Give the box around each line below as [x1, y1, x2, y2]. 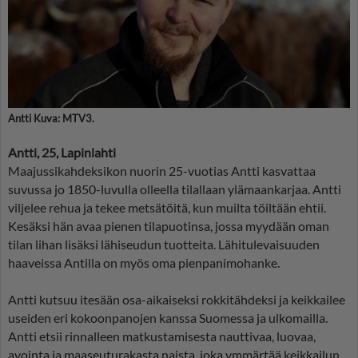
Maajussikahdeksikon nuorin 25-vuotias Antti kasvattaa [8, 162, 316, 178]
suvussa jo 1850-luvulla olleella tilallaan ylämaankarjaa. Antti [8, 181, 341, 197]
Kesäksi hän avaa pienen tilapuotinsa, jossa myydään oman [8, 217, 329, 233]
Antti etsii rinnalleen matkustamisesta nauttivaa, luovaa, [8, 328, 316, 344]
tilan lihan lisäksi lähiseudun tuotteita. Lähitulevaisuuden [8, 236, 320, 252]
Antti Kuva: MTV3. [8, 111, 94, 125]
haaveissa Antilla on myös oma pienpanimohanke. [8, 254, 280, 270]
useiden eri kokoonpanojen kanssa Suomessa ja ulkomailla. [8, 309, 328, 325]
